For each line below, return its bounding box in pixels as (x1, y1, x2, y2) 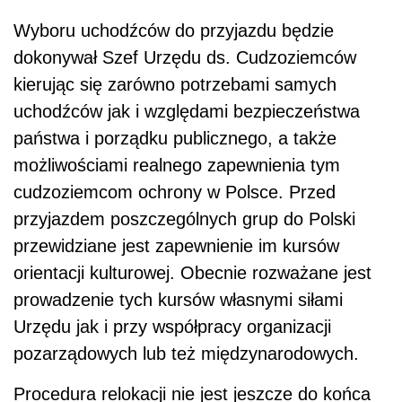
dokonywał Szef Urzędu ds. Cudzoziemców (13, 47, 356, 67)
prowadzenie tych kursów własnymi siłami (13, 289, 343, 310)
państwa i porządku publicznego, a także (13, 127, 336, 148)
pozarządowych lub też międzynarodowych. (13, 343, 359, 363)
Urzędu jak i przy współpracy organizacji (13, 316, 331, 336)
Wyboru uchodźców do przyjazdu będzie (13, 20, 334, 40)
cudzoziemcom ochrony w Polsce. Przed (13, 181, 336, 202)
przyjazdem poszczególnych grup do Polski (13, 208, 355, 229)
